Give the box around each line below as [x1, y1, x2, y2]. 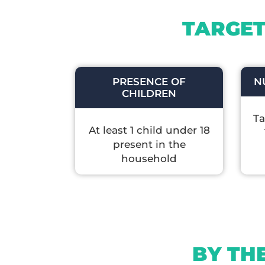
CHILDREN [122, 87, 176, 99]
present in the [112, 138, 186, 150]
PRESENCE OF [112, 75, 186, 88]
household [121, 152, 177, 164]
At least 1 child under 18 [88, 124, 210, 136]
